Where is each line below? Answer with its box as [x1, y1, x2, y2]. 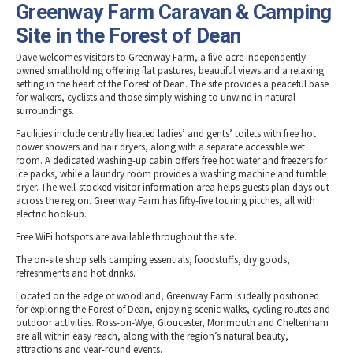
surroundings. [16, 104, 74, 118]
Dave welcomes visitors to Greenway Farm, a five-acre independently [16, 50, 306, 65]
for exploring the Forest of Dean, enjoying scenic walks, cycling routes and [16, 303, 330, 317]
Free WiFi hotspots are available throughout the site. [16, 230, 236, 244]
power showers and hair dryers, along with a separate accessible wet [16, 140, 305, 154]
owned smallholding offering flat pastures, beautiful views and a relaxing [16, 64, 324, 78]
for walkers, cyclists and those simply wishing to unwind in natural [16, 91, 295, 105]
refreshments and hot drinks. [16, 266, 136, 281]
